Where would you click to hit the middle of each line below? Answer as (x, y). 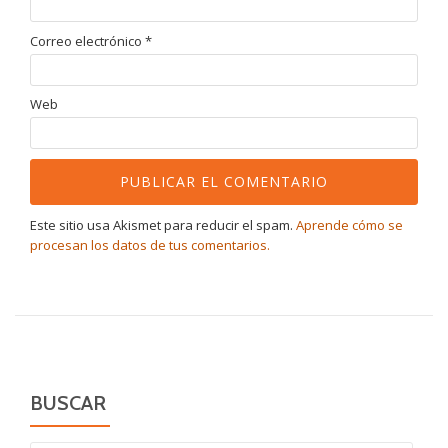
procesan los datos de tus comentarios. (150, 245)
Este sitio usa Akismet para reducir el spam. (163, 225)
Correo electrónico (87, 40)
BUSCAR (68, 403)
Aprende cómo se (349, 225)
